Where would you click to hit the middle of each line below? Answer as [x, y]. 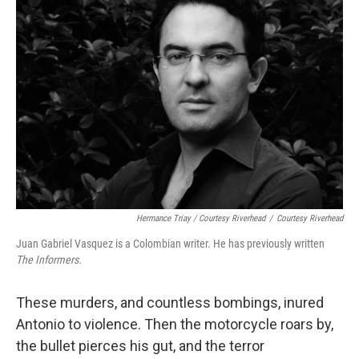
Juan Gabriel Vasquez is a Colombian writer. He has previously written [170, 244]
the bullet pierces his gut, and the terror [140, 346]
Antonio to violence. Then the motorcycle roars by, [175, 324]
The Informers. [49, 260]
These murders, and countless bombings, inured [170, 303]
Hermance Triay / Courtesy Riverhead [201, 218]
